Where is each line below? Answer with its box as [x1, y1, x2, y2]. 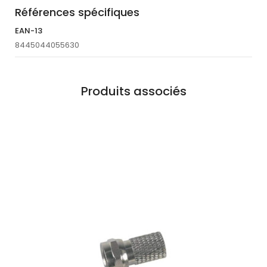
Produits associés [80, 83, 187, 100]
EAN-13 [15, 25, 42, 37]
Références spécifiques [15, 5, 139, 20]
